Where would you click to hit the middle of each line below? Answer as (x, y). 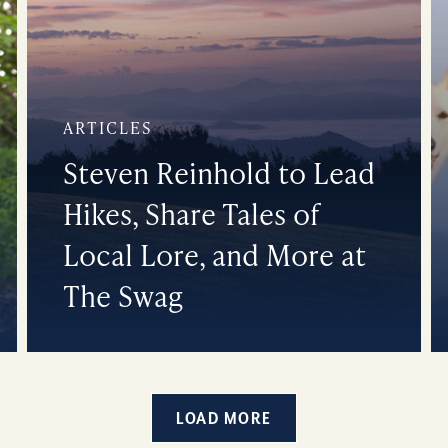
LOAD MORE (224, 419)
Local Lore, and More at (214, 255)
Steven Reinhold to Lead (219, 173)
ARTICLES (108, 128)
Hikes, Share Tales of (191, 214)
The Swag (123, 296)
